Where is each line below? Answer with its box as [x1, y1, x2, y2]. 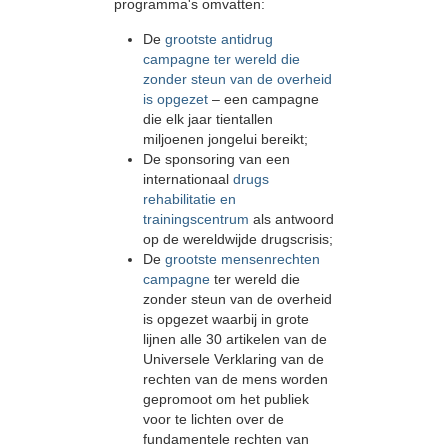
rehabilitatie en [142, 190, 236, 207]
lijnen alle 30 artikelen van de [142, 330, 327, 347]
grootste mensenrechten [164, 250, 320, 267]
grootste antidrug [164, 30, 273, 47]
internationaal [142, 170, 233, 187]
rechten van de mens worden [142, 370, 328, 387]
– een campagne [207, 90, 319, 107]
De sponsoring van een [142, 150, 290, 167]
